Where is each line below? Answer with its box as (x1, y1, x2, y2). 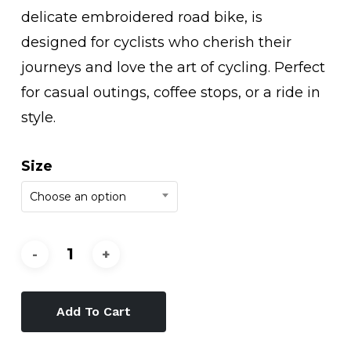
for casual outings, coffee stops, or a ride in (20, 84, 320, 102)
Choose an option (29, 190, 126, 204)
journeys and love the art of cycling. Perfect (20, 59, 325, 77)
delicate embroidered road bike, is (20, 9, 262, 27)
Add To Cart (56, 304, 131, 320)
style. (20, 109, 56, 127)
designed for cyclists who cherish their (20, 34, 291, 52)
